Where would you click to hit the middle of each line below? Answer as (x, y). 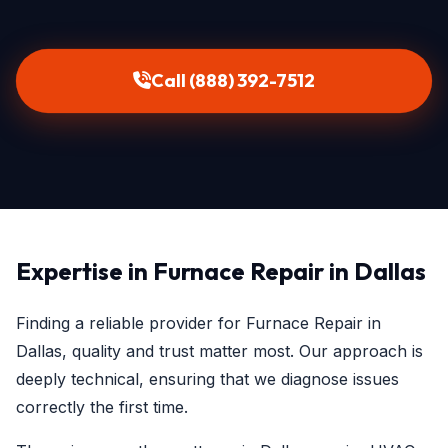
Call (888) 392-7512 (233, 80)
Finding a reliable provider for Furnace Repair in (198, 323)
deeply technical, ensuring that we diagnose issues (207, 379)
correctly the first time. (102, 407)
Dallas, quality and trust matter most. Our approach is (219, 351)
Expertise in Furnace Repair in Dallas (221, 271)
